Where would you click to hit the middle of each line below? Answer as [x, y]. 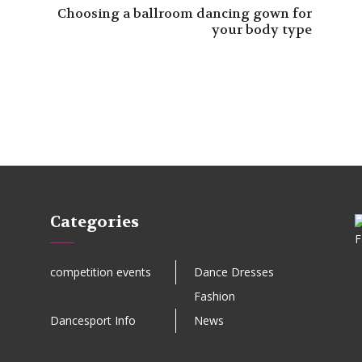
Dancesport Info [93, 320]
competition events [101, 272]
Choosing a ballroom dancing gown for [185, 13]
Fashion [214, 296]
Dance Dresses [234, 272]
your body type [262, 29]
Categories [95, 222]
